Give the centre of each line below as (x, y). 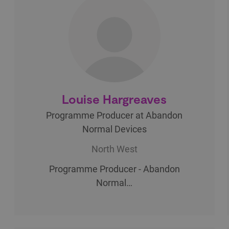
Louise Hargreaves (114, 99)
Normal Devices (114, 129)
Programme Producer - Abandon (114, 169)
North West (114, 149)
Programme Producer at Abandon (114, 115)
